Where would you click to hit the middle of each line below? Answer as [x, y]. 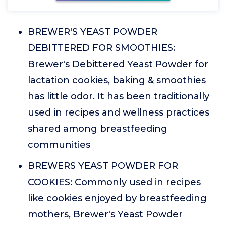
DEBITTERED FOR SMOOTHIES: [101, 48]
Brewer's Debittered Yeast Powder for [118, 64]
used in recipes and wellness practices [119, 113]
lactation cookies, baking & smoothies [117, 80]
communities [59, 145]
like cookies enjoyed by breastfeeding [117, 199]
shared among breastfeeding [98, 129]
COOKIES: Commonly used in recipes [114, 182]
